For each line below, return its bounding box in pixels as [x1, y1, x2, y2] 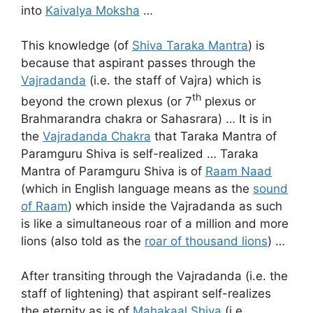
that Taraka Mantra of [151, 129, 277, 143]
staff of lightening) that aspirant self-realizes [21, 286, 271, 301]
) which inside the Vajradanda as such [68, 198, 282, 213]
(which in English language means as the [21, 181, 253, 196]
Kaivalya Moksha [45, 3, 140, 17]
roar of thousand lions [145, 233, 268, 248]
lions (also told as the [21, 233, 145, 248]
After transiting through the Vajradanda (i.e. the [21, 269, 288, 284]
